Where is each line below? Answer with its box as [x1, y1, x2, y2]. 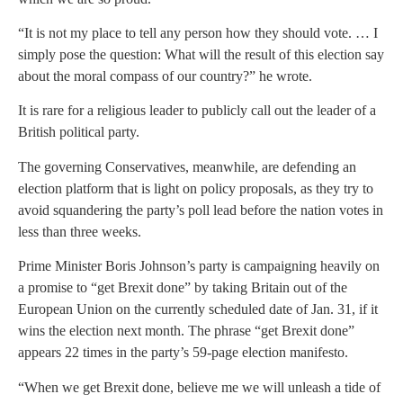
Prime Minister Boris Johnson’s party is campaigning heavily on [18, 258, 380, 274]
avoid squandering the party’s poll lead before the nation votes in [18, 201, 383, 218]
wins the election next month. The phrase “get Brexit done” [18, 323, 354, 339]
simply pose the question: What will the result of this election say [18, 47, 384, 63]
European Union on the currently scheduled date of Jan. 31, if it [18, 301, 378, 318]
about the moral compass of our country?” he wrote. [18, 68, 312, 85]
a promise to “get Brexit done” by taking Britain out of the [18, 280, 347, 296]
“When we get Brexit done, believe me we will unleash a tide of [18, 379, 381, 395]
